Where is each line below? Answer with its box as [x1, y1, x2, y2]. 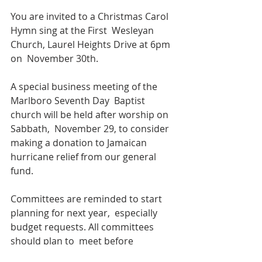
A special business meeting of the [11, 80, 160, 93]
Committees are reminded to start [11, 192, 164, 205]
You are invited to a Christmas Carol [11, 10, 171, 23]
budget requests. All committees [11, 220, 156, 233]
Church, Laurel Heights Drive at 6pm [11, 38, 173, 51]
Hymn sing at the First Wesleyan [11, 24, 156, 37]
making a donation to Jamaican [11, 136, 151, 149]
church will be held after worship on [11, 108, 171, 121]
